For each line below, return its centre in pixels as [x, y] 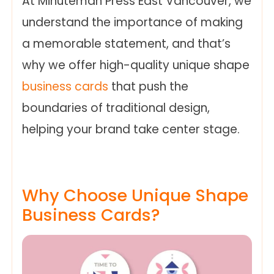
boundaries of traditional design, [116, 108]
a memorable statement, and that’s [126, 43]
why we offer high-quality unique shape [136, 65]
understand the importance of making [132, 22]
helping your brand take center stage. [131, 129]
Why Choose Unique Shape [135, 195]
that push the [148, 86]
